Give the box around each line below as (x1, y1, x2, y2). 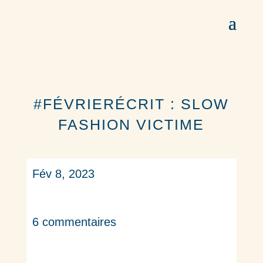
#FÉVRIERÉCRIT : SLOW (33, 96, 230, 112)
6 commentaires (32, 215, 116, 228)
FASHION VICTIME (58, 116, 205, 133)
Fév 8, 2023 (32, 167, 95, 180)
